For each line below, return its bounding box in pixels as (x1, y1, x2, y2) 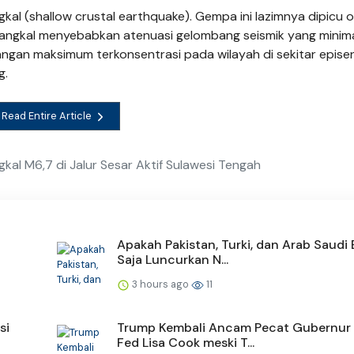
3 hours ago (130, 277, 191, 291)
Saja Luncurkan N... (117, 250, 228, 268)
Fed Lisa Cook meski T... (117, 333, 254, 351)
